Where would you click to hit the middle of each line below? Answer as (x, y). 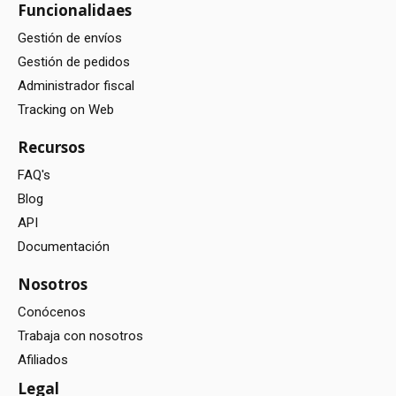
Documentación (64, 246)
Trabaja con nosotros (80, 335)
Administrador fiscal (76, 85)
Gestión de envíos (70, 38)
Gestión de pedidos (74, 61)
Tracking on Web (66, 109)
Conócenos (52, 312)
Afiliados (43, 359)
